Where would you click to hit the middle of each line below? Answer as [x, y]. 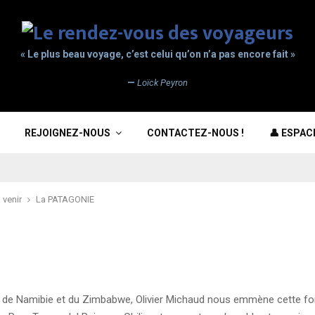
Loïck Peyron [162, 83]
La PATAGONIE [65, 199]
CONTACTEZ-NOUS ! [195, 133]
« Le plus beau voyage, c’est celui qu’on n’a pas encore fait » [157, 54]
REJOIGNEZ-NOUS [67, 133]
